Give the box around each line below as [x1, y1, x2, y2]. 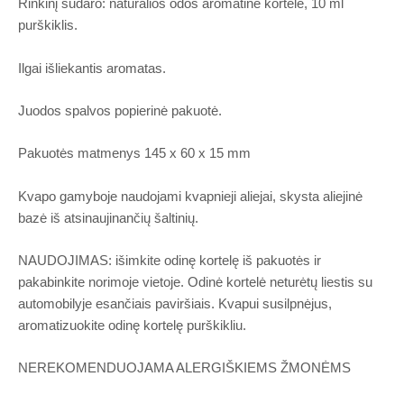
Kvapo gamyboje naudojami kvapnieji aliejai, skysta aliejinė [18, 188, 363, 204]
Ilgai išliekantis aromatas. [18, 60, 166, 76]
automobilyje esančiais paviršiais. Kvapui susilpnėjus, [18, 296, 332, 311]
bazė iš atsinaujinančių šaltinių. [18, 210, 198, 225]
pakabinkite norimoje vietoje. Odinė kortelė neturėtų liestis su [18, 274, 372, 289]
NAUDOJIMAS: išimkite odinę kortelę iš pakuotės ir [18, 252, 321, 268]
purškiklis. [18, 18, 78, 33]
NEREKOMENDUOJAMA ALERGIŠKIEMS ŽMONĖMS [18, 361, 351, 376]
